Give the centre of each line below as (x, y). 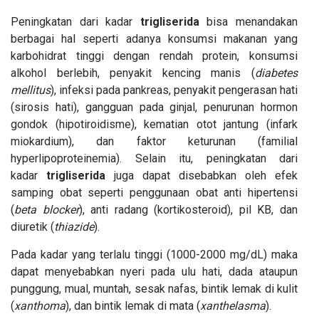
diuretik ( (32, 226)
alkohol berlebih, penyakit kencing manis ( (133, 73)
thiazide (74, 226)
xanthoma (40, 305)
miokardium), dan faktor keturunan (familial (154, 141)
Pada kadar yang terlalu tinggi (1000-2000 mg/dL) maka (154, 254)
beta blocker (47, 209)
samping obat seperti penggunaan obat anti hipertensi (154, 192)
